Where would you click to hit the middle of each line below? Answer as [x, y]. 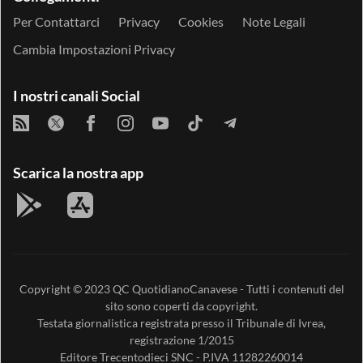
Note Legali [274, 21]
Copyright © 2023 [66, 288]
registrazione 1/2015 [181, 340]
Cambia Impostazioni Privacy [94, 49]
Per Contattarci [56, 21]
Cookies [201, 21]
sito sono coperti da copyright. [181, 305]
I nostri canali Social [77, 95]
